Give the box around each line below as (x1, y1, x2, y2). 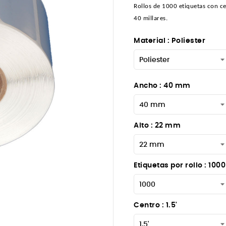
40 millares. (134, 15, 167, 22)
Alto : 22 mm (134, 122, 181, 129)
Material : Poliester (134, 37, 205, 44)
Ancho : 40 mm (134, 82, 191, 89)
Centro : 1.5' (134, 201, 178, 209)
